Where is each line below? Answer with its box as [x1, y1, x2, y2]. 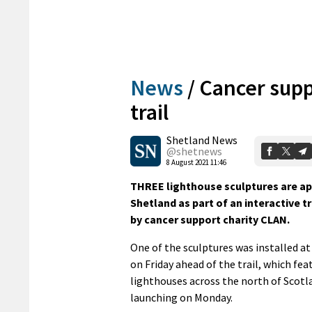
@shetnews [166, 143, 222, 158]
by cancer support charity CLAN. [130, 212, 290, 226]
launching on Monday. [130, 290, 233, 304]
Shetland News [166, 132, 237, 147]
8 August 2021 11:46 [166, 157, 226, 167]
